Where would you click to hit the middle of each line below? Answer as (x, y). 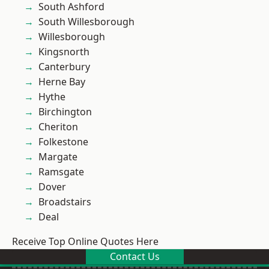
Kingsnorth (64, 52)
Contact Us (134, 256)
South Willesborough (86, 22)
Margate (58, 157)
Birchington (65, 112)
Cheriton (58, 127)
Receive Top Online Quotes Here (85, 241)
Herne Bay (62, 82)
